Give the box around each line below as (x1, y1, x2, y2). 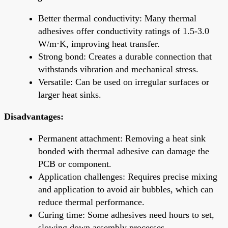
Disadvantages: (4, 111, 64, 122)
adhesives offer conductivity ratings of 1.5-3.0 (38, 25, 209, 36)
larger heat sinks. (38, 89, 101, 100)
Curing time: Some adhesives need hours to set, (38, 209, 214, 220)
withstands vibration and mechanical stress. (38, 64, 198, 74)
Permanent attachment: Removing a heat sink (38, 133, 206, 144)
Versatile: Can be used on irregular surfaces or (38, 76, 209, 87)
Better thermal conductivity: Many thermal (38, 13, 196, 23)
